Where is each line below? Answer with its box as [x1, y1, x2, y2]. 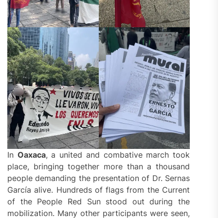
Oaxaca [17, 150, 46, 160]
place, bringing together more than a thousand [7, 162, 190, 171]
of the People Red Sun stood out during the [7, 197, 190, 206]
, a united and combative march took [45, 150, 190, 160]
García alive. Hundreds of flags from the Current [7, 185, 190, 195]
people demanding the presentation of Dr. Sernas [7, 173, 190, 183]
